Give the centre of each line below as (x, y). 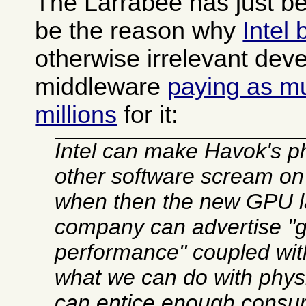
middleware (101, 87)
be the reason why (139, 31)
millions (76, 115)
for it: (148, 115)
